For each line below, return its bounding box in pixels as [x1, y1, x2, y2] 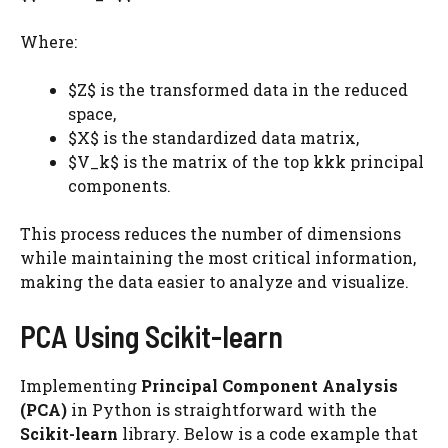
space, [68, 103, 116, 124]
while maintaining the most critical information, [20, 247, 416, 268]
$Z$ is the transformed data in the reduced [68, 79, 408, 100]
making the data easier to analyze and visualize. [20, 271, 409, 292]
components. [68, 175, 171, 196]
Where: [20, 31, 77, 52]
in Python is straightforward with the [67, 399, 377, 420]
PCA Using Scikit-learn [20, 318, 283, 354]
